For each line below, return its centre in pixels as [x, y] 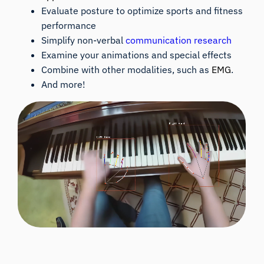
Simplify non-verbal [84, 40]
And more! [64, 84]
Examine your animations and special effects [137, 55]
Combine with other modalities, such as [127, 69]
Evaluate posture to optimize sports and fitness [142, 10]
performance [69, 25]
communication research [179, 40]
